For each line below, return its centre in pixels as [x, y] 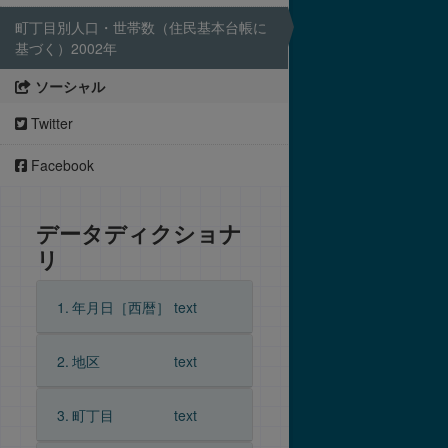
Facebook [60, 165]
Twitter [50, 123]
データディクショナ [139, 233]
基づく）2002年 [66, 48]
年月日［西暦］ [120, 307]
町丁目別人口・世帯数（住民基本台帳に [141, 27]
